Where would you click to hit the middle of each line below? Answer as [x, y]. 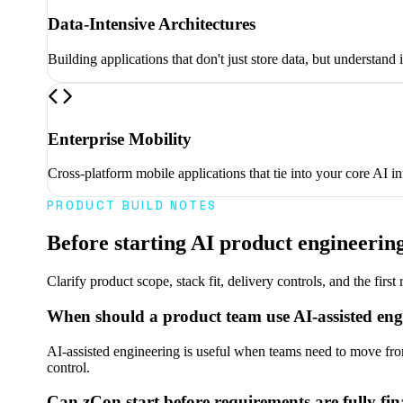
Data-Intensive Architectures [152, 24]
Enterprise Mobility [120, 139]
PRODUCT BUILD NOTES [132, 206]
